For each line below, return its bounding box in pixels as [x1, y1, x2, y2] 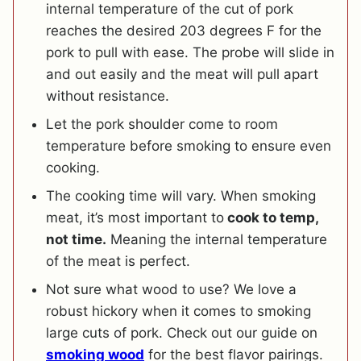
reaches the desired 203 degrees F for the [46, 23, 322, 39]
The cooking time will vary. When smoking [46, 188, 316, 205]
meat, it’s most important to [46, 210, 224, 226]
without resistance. [46, 88, 173, 105]
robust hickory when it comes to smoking [46, 303, 311, 320]
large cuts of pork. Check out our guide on [46, 325, 317, 342]
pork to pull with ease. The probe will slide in [46, 44, 334, 61]
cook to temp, [224, 210, 318, 226]
